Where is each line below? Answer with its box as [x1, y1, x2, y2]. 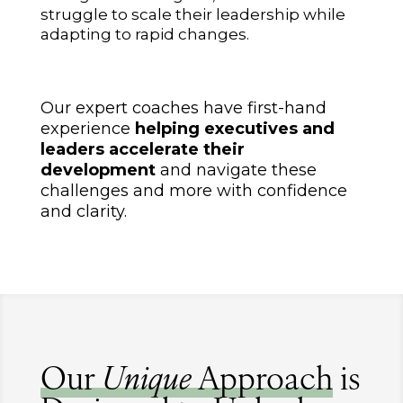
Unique [101, 365, 192, 398]
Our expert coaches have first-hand [40, 97, 327, 118]
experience [40, 118, 135, 139]
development [40, 159, 156, 180]
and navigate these [155, 159, 317, 180]
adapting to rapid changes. [40, 24, 249, 43]
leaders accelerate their [40, 139, 245, 159]
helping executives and [134, 118, 335, 139]
